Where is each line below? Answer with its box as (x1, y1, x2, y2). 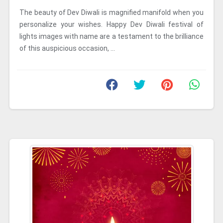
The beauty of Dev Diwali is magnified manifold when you (19, 8, 204, 16)
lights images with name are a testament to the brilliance (19, 32, 204, 40)
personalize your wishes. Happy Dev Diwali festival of (19, 20, 204, 28)
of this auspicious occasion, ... (19, 44, 115, 52)
